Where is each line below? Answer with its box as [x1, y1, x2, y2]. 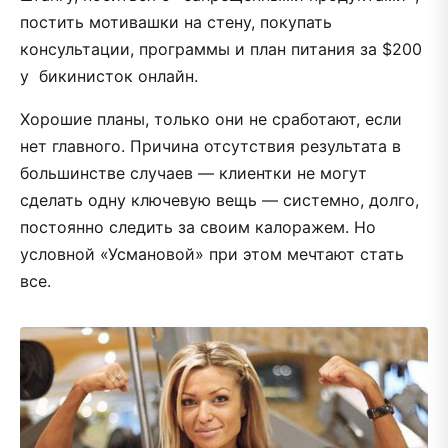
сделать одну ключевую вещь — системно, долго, [20, 189, 419, 210]
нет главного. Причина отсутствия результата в [20, 135, 401, 156]
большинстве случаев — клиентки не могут [20, 162, 367, 183]
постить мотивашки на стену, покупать [20, 11, 332, 32]
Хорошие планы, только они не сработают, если [20, 108, 402, 129]
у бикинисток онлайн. [20, 65, 198, 86]
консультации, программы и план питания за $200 [20, 38, 422, 59]
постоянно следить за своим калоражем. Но [20, 216, 376, 237]
